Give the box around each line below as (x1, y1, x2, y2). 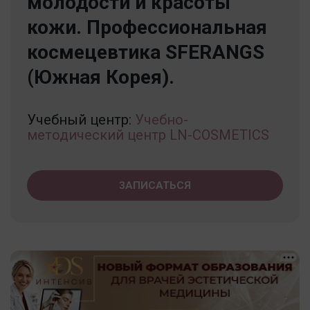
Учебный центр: (27, 111, 135, 128)
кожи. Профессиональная (27, 15, 267, 39)
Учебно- (135, 111, 188, 128)
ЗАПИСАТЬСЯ (119, 179, 191, 192)
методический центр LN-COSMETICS (27, 126, 269, 143)
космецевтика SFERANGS (27, 40, 264, 64)
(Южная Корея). (27, 65, 174, 89)
